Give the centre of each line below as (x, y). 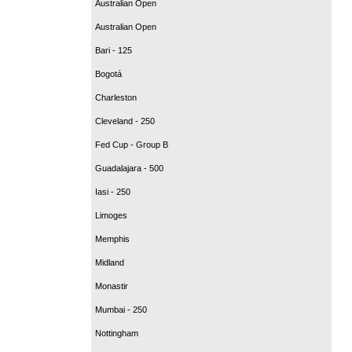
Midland (110, 262)
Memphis (112, 238)
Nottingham (117, 333)
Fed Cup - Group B (132, 144)
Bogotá (108, 73)
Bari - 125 (114, 50)
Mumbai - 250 (121, 309)
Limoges (111, 215)
